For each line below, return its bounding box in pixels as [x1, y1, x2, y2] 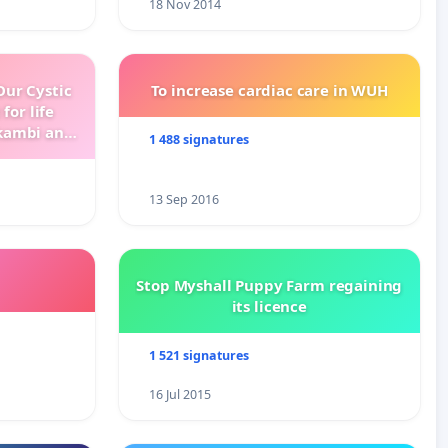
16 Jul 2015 [149, 386, 212, 404]
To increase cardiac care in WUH [150, 80, 388, 101]
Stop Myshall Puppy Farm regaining [136, 275, 403, 296]
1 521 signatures [149, 347, 250, 365]
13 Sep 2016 [149, 191, 220, 209]
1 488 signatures [149, 131, 250, 149]
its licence [231, 296, 307, 317]
